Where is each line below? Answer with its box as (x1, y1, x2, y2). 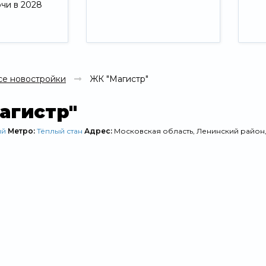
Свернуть (112, 45, 149, 54)
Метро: (8, 126, 37, 136)
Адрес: (84, 126, 114, 136)
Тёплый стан (37, 126, 83, 136)
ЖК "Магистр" (87, 74, 148, 85)
